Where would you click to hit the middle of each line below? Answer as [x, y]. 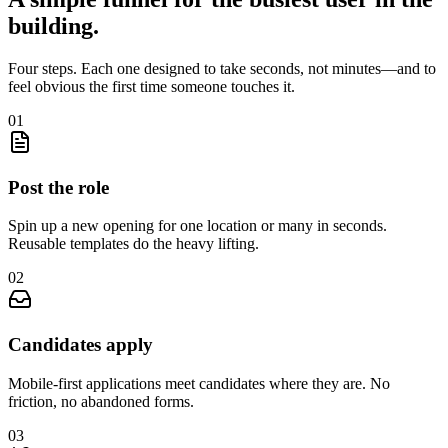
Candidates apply [80, 344]
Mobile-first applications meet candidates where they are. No [199, 383]
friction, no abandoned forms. [101, 401]
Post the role [58, 187]
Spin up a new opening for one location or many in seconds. [197, 226]
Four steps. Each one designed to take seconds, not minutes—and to [222, 68]
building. [53, 25]
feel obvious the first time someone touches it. [151, 86]
